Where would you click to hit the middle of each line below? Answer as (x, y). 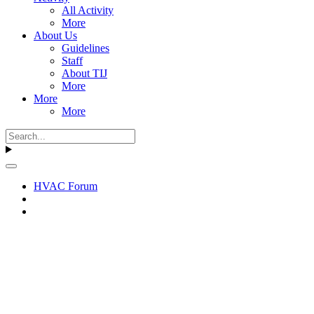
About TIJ (84, 73)
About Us (55, 35)
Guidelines (86, 48)
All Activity (88, 10)
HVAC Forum (66, 186)
